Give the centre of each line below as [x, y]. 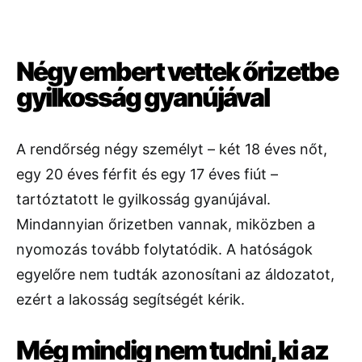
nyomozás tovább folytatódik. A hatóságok [164, 250]
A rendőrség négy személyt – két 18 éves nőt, [172, 149]
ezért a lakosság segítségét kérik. [130, 300]
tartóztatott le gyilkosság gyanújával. [143, 200]
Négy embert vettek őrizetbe [177, 72]
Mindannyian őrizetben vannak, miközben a [166, 225]
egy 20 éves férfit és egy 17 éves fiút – [147, 175]
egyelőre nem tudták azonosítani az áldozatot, [175, 275]
